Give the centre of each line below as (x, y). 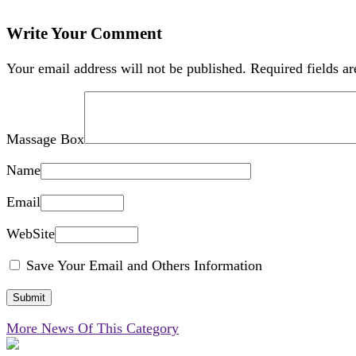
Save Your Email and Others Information (142, 266)
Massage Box (45, 139)
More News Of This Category (93, 329)
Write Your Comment (84, 34)
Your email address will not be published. (126, 69)
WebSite (31, 234)
